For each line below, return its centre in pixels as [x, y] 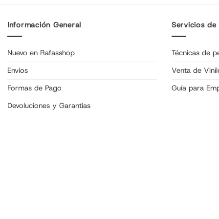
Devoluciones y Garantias [49, 106]
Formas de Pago [34, 88]
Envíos [18, 71]
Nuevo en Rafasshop [41, 53]
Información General [44, 25]
